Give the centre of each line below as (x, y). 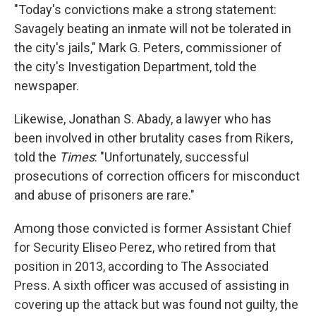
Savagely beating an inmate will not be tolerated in (153, 29)
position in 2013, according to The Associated (141, 266)
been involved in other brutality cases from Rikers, (153, 138)
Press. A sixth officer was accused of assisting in (152, 285)
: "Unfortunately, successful (172, 157)
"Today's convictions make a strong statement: (145, 10)
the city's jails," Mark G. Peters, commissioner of (148, 48)
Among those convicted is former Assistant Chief (153, 228)
